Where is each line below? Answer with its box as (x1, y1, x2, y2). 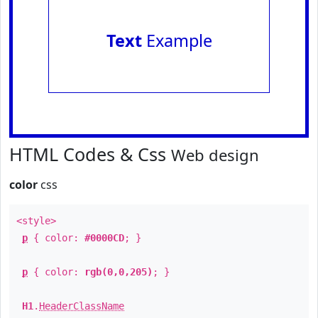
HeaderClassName (39, 300, 124, 312)
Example (141, 29, 212, 52)
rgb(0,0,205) (84, 266, 153, 278)
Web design (171, 144, 259, 165)
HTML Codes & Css (9, 142, 171, 166)
